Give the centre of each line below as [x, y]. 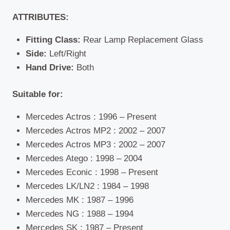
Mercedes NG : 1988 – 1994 [79, 214]
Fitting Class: [53, 40]
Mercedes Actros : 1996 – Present [91, 117]
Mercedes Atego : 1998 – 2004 [84, 159]
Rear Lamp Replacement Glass [142, 40]
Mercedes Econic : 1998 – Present [92, 172]
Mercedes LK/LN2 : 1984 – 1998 [87, 186]
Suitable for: [38, 94]
